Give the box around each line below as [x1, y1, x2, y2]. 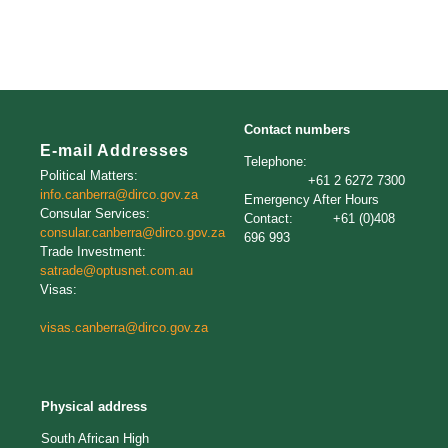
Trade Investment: [40, 244, 190, 260]
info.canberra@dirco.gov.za [40, 187, 198, 203]
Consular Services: [40, 206, 186, 222]
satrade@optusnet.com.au [40, 263, 193, 279]
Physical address [41, 399, 147, 415]
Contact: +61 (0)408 [244, 211, 395, 227]
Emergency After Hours [244, 192, 379, 208]
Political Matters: [40, 168, 190, 184]
